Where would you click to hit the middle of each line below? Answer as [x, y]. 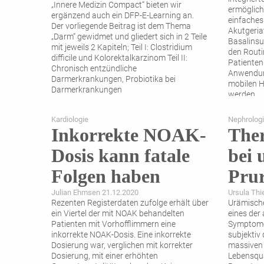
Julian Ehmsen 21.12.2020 [95, 193]
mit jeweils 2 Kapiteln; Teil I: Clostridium [122, 48]
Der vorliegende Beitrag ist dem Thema [121, 27]
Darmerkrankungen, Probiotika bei [113, 80]
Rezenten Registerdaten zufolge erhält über [130, 203]
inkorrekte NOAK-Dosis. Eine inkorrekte [121, 235]
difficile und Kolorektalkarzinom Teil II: [119, 58]
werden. [242, 95]
